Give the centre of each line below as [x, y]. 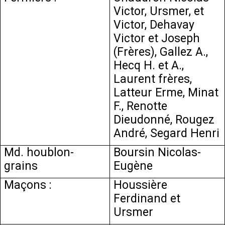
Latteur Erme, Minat [166, 93]
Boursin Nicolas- [157, 152]
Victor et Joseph [157, 38]
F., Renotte [141, 106]
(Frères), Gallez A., [161, 52]
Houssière [141, 185]
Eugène [133, 166]
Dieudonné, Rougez [164, 120]
